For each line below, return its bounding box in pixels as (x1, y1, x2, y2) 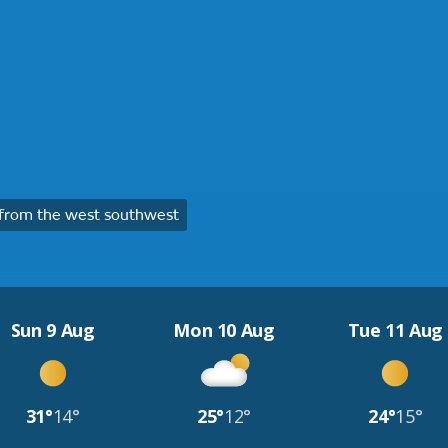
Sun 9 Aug (10, 318, 95, 342)
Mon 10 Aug (173, 318, 275, 342)
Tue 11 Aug (347, 318, 444, 342)
